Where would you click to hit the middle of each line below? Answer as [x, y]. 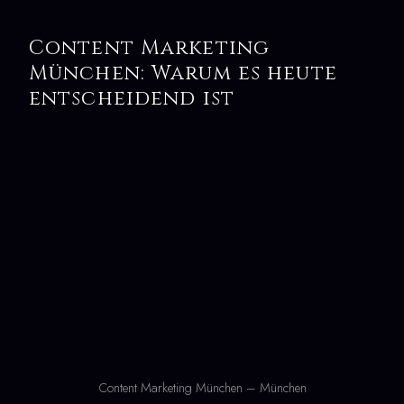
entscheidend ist [132, 98]
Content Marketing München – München [202, 388]
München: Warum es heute [183, 73]
